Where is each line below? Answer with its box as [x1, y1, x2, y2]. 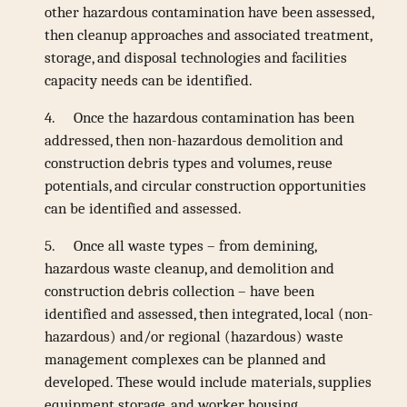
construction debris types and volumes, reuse [45, 154, 333, 172]
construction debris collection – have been [45, 282, 315, 300]
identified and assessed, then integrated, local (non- [45, 304, 374, 323]
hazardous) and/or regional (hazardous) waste [45, 327, 344, 345]
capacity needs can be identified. [45, 71, 253, 89]
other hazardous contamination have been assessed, [45, 3, 374, 21]
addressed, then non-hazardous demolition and [45, 131, 344, 149]
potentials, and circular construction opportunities [45, 176, 367, 194]
